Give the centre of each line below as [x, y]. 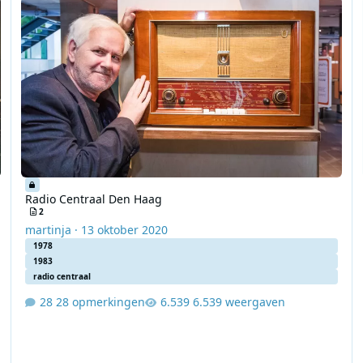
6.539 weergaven [239, 301]
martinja [48, 230]
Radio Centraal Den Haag [93, 199]
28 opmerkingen [100, 301]
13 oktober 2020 [124, 230]
